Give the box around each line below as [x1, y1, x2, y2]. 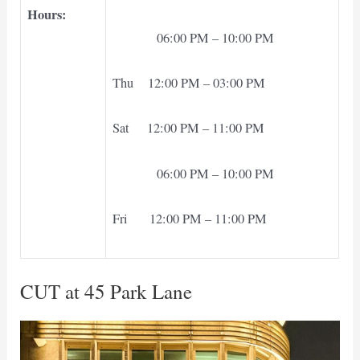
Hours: [27, 5, 67, 25]
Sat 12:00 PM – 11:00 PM [112, 119, 265, 137]
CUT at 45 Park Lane [20, 277, 193, 305]
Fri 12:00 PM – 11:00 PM [112, 209, 268, 227]
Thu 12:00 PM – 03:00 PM [112, 74, 266, 92]
